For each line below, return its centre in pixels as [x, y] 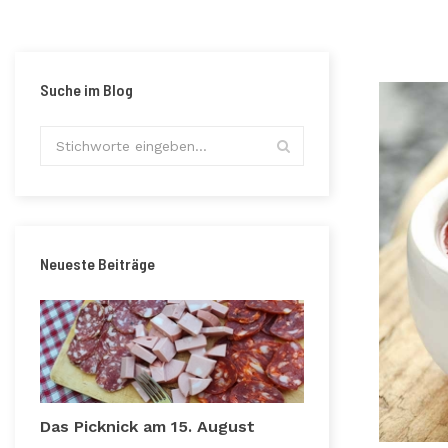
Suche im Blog [86, 89]
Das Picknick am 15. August [147, 427]
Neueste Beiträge [97, 263]
